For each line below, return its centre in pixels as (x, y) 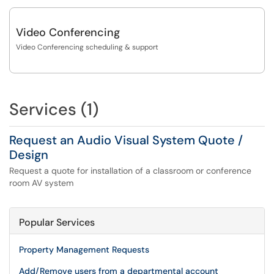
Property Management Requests (84, 250)
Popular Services (57, 222)
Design (29, 155)
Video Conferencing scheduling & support (87, 47)
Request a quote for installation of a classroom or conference (130, 171)
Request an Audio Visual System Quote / (126, 140)
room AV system (41, 183)
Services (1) (54, 109)
